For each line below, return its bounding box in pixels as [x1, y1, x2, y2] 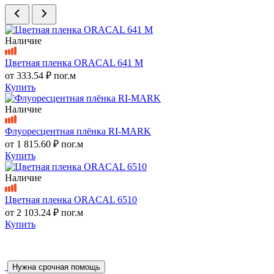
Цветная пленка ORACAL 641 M [5, 57, 143, 68]
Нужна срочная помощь [12, 262, 100, 272]
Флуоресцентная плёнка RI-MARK [5, 126, 151, 137]
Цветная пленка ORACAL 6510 [5, 194, 137, 206]
